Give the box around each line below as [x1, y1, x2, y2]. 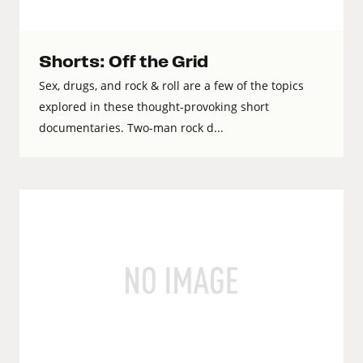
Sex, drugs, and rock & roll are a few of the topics [39, 78, 304, 94]
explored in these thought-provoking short [39, 99, 269, 115]
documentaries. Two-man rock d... [39, 120, 224, 136]
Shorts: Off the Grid [39, 53, 208, 71]
